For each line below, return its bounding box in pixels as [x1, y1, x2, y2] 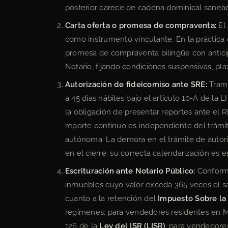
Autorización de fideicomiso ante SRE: [65, 80, 207, 89]
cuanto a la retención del [65, 194, 158, 203]
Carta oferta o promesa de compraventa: [65, 21, 217, 30]
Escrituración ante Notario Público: [65, 166, 195, 175]
